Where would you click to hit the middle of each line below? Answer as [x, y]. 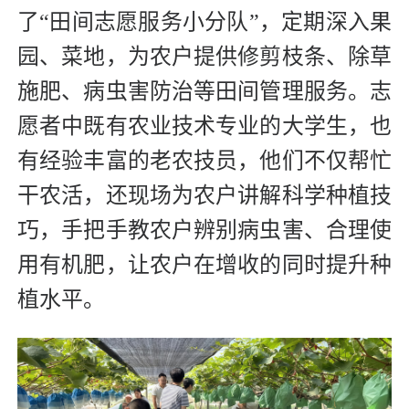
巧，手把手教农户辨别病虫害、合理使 [204, 231]
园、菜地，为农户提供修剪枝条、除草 [204, 57]
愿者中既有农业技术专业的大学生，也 [204, 126]
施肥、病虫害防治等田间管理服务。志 [204, 92]
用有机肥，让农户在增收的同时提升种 [204, 265]
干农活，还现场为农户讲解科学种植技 [204, 196]
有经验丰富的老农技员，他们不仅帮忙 [204, 161]
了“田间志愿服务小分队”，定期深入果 [204, 22]
